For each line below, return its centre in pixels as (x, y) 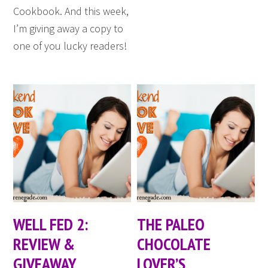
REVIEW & (44, 243)
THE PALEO (171, 224)
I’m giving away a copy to (68, 29)
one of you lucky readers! (70, 46)
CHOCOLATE (174, 243)
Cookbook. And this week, (71, 11)
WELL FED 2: (51, 224)
